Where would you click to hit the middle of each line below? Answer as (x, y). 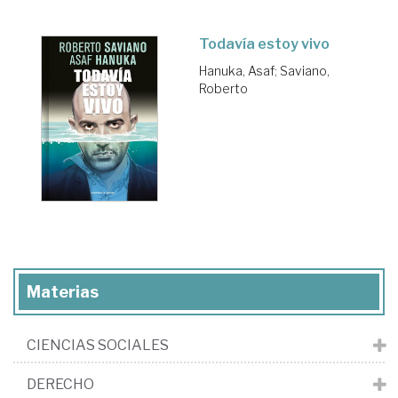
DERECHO (60, 384)
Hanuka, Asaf (237, 71)
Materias (63, 291)
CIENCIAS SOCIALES (98, 345)
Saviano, (305, 71)
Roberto (223, 89)
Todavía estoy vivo (264, 44)
